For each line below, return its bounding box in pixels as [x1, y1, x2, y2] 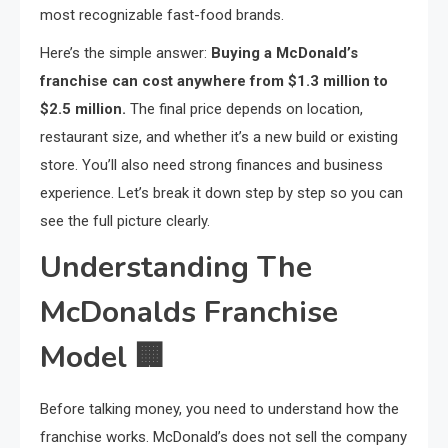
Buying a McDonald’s [211, 43, 358, 62]
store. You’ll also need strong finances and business [40, 155, 383, 174]
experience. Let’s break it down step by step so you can [40, 183, 403, 202]
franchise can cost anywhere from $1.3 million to [40, 71, 388, 90]
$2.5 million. [40, 99, 126, 118]
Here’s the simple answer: [40, 43, 211, 62]
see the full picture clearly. [40, 211, 210, 230]
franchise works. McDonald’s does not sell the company [40, 427, 407, 446]
